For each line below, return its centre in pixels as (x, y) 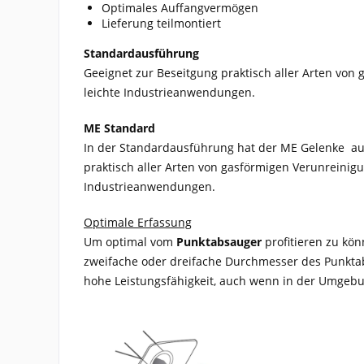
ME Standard (119, 128)
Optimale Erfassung (138, 223)
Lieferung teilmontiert (161, 24)
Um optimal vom (130, 242)
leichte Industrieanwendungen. (169, 93)
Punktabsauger (219, 242)
